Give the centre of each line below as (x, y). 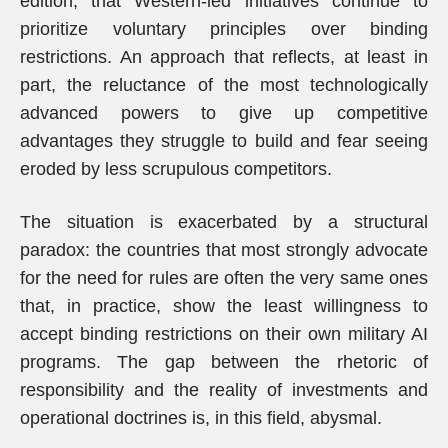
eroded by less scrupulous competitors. (176, 169)
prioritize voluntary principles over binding (224, 29)
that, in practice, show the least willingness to (224, 306)
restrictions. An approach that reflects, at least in (224, 57)
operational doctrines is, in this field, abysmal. (201, 418)
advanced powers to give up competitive (224, 113)
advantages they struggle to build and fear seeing (224, 141)
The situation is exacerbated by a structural (224, 222)
